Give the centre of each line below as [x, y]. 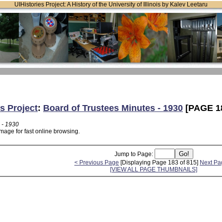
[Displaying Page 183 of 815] [159, 162]
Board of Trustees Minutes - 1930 [113, 108]
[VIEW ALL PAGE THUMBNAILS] [154, 169]
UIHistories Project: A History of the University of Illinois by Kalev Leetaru [111, 4]
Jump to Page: [134, 154]
